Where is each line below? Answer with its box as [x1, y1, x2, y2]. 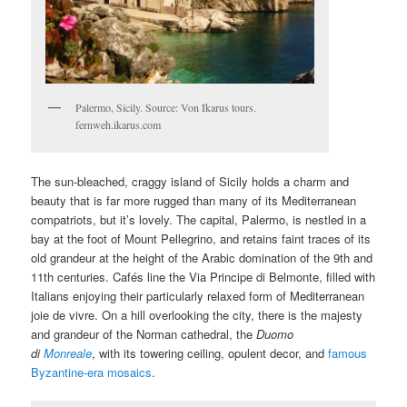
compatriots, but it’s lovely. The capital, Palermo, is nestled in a [31, 211, 367, 229]
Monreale [44, 344, 93, 362]
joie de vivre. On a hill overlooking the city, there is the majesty [31, 306, 363, 324]
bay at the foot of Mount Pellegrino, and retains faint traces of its [31, 230, 372, 248]
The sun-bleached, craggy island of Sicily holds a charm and [31, 173, 350, 191]
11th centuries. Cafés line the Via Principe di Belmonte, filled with [31, 268, 376, 286]
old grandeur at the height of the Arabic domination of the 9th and [31, 249, 373, 267]
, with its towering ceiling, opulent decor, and [92, 344, 329, 362]
